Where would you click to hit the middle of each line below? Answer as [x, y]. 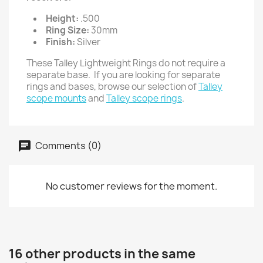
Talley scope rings [144, 98]
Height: [62, 18]
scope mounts [56, 98]
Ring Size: [68, 30]
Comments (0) [68, 145]
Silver [88, 42]
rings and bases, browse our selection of [112, 87]
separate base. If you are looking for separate [123, 75]
